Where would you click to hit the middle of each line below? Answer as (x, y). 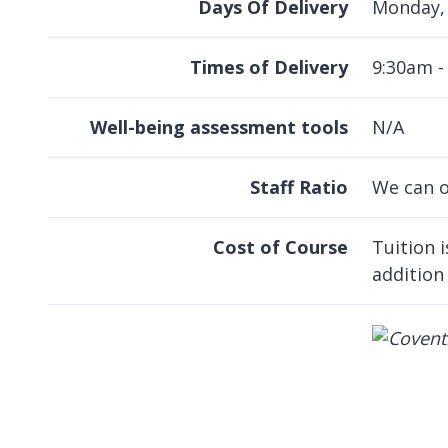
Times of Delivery (269, 67)
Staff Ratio (299, 187)
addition (408, 274)
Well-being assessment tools (219, 127)
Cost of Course (280, 247)
